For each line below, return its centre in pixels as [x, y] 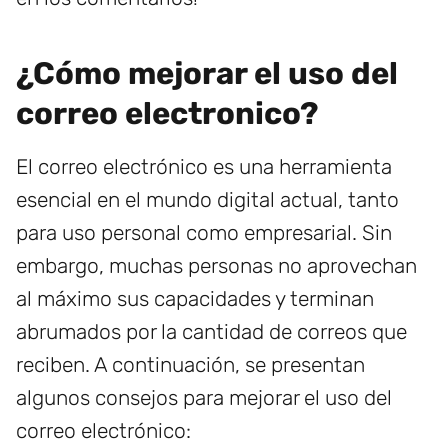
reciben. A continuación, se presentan [190, 365]
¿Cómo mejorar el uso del [207, 74]
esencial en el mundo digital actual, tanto [207, 200]
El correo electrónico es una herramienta [204, 167]
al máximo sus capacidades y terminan [195, 299]
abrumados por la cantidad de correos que [211, 332]
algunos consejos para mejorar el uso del [204, 398]
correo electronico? [167, 114]
